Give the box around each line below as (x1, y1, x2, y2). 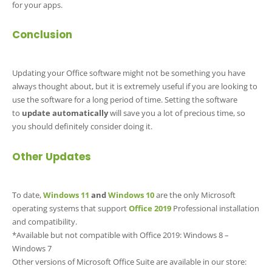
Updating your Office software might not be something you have (12, 67, 245, 79)
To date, (12, 189, 41, 200)
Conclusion (12, 27, 72, 42)
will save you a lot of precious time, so (110, 107, 245, 119)
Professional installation (171, 202, 259, 214)
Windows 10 (108, 189, 154, 200)
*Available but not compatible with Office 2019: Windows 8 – (12, 229, 229, 240)
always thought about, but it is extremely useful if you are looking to (12, 81, 257, 92)
